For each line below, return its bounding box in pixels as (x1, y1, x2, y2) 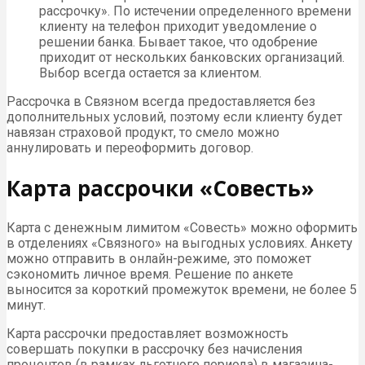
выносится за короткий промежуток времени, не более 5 (7, 282, 357, 298)
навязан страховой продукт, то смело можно (7, 124, 279, 140)
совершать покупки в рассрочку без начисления (7, 341, 302, 358)
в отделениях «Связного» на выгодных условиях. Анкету (7, 235, 353, 252)
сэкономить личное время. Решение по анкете (7, 266, 293, 283)
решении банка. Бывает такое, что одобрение (39, 33, 318, 50)
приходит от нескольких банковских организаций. (39, 49, 345, 65)
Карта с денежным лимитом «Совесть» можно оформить (7, 220, 358, 236)
